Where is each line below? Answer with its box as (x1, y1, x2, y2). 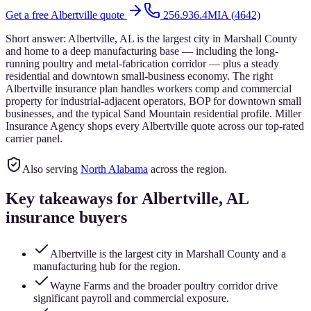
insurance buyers (6, 208, 127, 226)
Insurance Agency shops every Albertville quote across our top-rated (6, 119, 304, 132)
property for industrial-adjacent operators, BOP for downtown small (6, 94, 301, 107)
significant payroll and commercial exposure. (33, 292, 229, 304)
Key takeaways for (6, 189, 142, 208)
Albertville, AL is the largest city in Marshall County (68, 32, 297, 44)
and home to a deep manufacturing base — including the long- (6, 44, 278, 57)
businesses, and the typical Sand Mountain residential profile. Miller (6, 107, 301, 119)
